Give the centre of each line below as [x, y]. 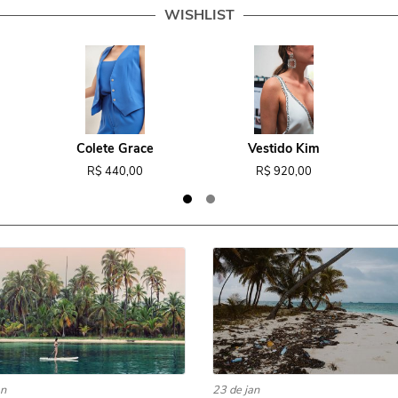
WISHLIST [199, 15]
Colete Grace [115, 148]
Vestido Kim [283, 148]
